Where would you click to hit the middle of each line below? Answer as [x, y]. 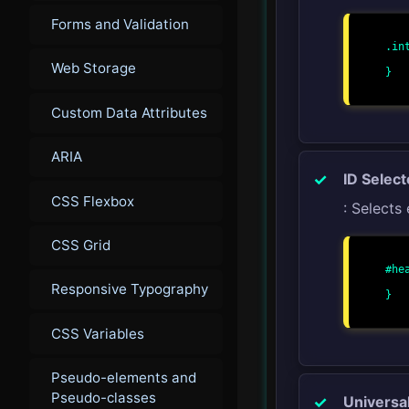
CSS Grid [81, 245]
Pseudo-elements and [124, 378]
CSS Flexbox [93, 201]
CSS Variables [98, 333]
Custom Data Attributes [129, 112]
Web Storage [94, 68]
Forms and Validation [120, 24]
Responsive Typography [130, 289]
